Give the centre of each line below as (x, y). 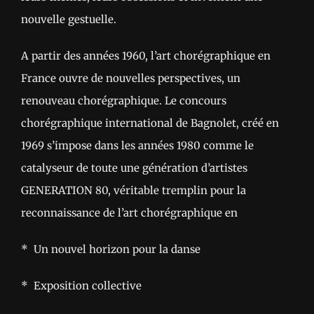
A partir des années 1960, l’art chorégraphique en (146, 56)
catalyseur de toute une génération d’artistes (134, 168)
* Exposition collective (81, 286)
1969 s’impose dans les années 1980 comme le (137, 146)
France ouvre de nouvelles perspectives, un (131, 78)
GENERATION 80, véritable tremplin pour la (134, 191)
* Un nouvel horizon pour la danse (111, 250)
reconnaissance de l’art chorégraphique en (129, 213)
